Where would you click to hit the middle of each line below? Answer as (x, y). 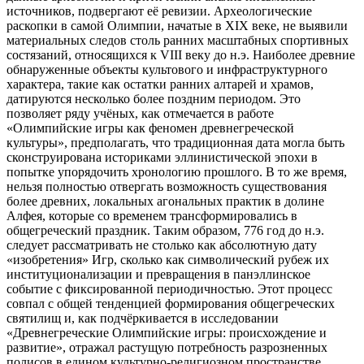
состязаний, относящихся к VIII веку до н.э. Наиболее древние (181, 55)
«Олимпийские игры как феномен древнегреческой (150, 128)
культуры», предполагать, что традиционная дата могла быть (175, 143)
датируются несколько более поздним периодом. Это (154, 99)
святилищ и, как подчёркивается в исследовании (143, 318)
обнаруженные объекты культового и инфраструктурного (167, 70)
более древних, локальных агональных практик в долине (165, 201)
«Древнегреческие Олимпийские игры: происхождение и (167, 333)
